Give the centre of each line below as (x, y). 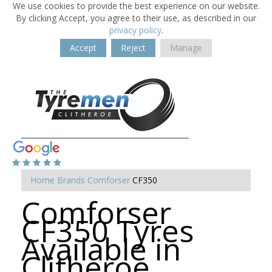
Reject (133, 48)
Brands (71, 180)
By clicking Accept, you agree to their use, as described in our (136, 18)
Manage (186, 48)
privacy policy (135, 30)
